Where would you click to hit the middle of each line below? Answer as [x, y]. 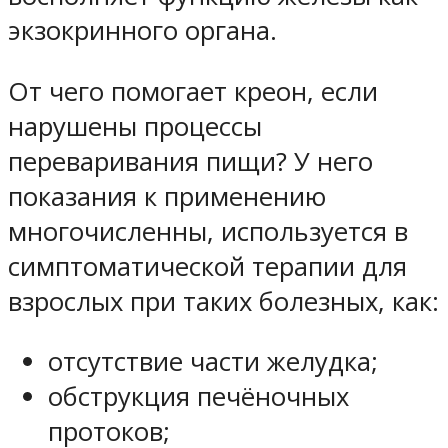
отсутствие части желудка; [213, 362]
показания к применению [167, 196]
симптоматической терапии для [207, 266]
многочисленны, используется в [208, 231]
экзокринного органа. [142, 31]
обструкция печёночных [198, 397]
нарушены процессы [135, 126]
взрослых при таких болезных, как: [223, 301]
